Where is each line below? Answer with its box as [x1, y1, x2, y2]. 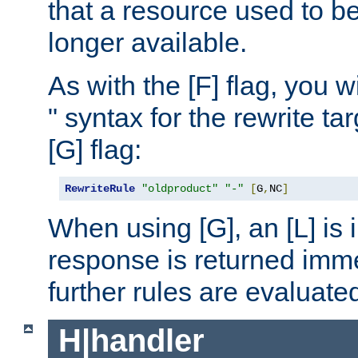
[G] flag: [48, 133, 141, 165]
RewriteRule [65, 181, 135, 195]
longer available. [48, 26, 247, 58]
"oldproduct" [141, 181, 218, 195]
